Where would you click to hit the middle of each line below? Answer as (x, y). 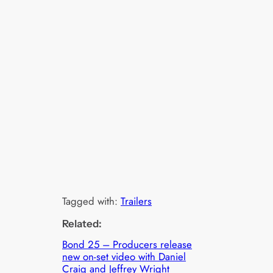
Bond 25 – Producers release (127, 244)
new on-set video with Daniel (124, 256)
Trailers (136, 201)
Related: (82, 223)
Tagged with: (92, 201)
